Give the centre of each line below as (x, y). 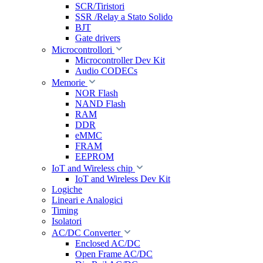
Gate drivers (98, 38)
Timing (65, 210)
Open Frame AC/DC (114, 254)
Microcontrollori (82, 50)
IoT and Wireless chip (92, 168)
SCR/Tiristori (100, 6)
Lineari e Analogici (87, 200)
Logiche (67, 189)
